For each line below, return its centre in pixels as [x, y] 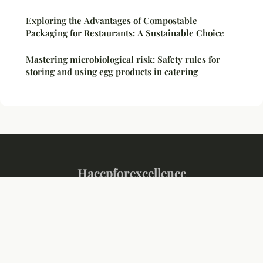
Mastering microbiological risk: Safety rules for [123, 59]
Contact [155, 199]
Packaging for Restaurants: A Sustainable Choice [125, 33]
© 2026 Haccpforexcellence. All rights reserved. [131, 246]
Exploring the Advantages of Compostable [112, 20]
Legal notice [116, 199]
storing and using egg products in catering [112, 71]
